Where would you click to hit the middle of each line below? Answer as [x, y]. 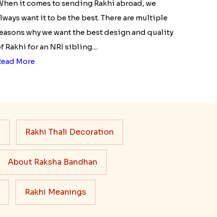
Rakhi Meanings [55, 192]
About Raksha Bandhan [52, 162]
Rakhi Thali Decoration [69, 132]
